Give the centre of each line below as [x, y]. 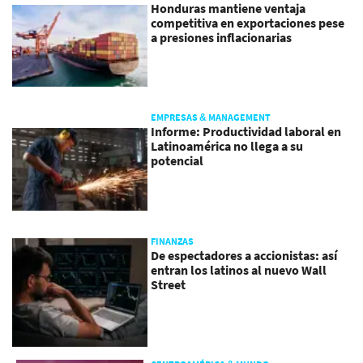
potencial [177, 161]
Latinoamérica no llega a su [227, 146]
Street [169, 284]
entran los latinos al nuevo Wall [239, 269]
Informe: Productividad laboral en [246, 132]
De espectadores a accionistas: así [244, 255]
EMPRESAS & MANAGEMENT [211, 117]
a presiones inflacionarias [222, 37]
